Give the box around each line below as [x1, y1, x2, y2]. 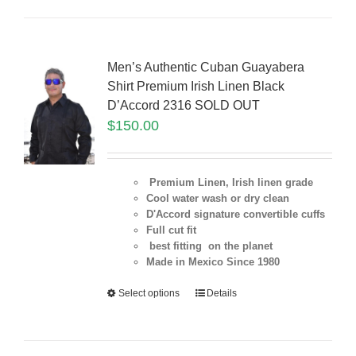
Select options [118, 288, 180, 300]
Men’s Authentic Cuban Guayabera [106, 60, 304, 75]
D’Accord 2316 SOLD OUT [106, 99, 260, 113]
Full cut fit [145, 224, 196, 237]
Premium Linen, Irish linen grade [145, 176, 313, 189]
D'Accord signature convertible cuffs [145, 208, 325, 221]
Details [206, 288, 237, 300]
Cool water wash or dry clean [145, 192, 289, 205]
